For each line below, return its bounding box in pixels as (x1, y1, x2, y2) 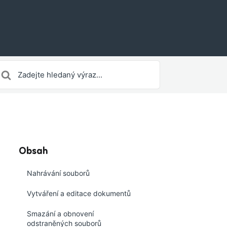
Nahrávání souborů (27, 169, 90, 177)
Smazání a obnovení (27, 209, 94, 218)
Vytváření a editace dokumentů (27, 189, 131, 198)
